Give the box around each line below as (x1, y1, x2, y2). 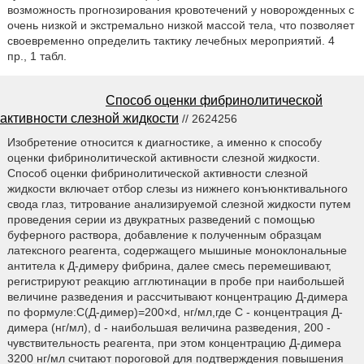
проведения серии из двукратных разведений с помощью (6, 212, 315, 226)
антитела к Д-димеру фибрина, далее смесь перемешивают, (6, 258, 331, 272)
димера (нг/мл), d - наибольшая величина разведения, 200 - (6, 320, 331, 334)
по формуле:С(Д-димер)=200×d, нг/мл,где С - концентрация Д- (6, 305, 343, 318)
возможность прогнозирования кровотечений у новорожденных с (6, 2, 354, 16)
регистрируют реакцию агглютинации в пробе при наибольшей (6, 274, 344, 288)
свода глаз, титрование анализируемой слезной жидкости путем (6, 197, 351, 210)
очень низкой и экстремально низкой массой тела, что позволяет (6, 18, 354, 32)
